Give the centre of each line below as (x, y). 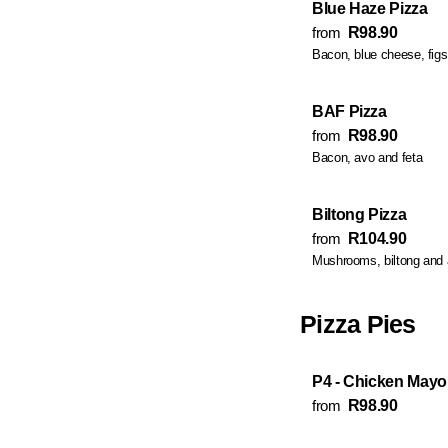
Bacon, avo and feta (367, 157)
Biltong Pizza (359, 214)
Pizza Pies (358, 324)
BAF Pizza (349, 111)
